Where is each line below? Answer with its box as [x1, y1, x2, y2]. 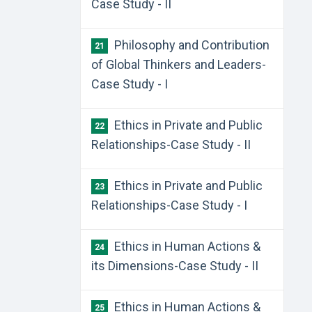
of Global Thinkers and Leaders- [91, 57, 266, 72]
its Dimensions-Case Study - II [91, 258, 258, 273]
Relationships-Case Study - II [91, 137, 251, 152]
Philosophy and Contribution [111, 38, 270, 52]
